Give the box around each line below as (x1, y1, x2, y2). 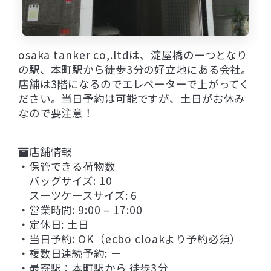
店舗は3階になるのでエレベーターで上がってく (18, 76, 250, 92)
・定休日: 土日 (18, 216, 89, 232)
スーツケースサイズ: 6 (18, 187, 138, 203)
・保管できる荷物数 (18, 158, 116, 174)
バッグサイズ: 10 (18, 172, 113, 188)
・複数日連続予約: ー (18, 245, 122, 261)
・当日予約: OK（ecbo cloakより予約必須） (18, 230, 241, 246)
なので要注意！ (18, 105, 94, 121)
